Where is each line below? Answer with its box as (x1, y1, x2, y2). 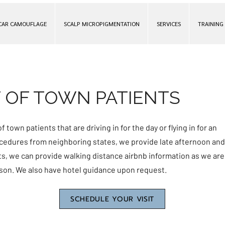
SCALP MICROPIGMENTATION (63, 20, 140, 28)
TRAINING (197, 20, 223, 28)
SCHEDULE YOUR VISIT (70, 193, 155, 204)
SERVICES (156, 20, 181, 28)
